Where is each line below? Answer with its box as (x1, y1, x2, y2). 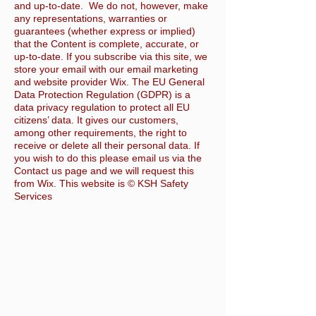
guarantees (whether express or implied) (14, 25, 195, 37)
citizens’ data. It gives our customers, (14, 114, 178, 126)
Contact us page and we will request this (14, 165, 194, 177)
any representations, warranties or (14, 13, 167, 25)
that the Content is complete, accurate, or (14, 38, 199, 50)
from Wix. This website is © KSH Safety (14, 178, 188, 190)
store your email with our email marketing (14, 63, 198, 75)
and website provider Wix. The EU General (14, 76, 205, 88)
